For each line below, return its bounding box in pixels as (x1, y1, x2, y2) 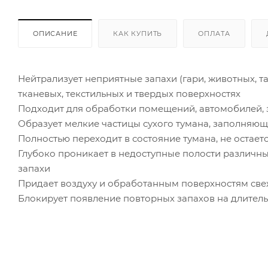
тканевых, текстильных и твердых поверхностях (18, 87, 240, 99)
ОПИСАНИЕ (33, 29, 78, 38)
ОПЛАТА (198, 29, 230, 38)
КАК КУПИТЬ (113, 29, 163, 38)
